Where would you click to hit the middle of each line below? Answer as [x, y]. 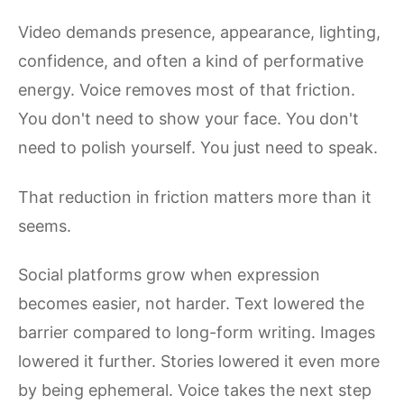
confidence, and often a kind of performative [191, 61]
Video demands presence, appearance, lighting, [199, 32]
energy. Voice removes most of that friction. [187, 90]
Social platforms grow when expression [169, 275]
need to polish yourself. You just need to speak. [198, 147]
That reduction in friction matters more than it [195, 197]
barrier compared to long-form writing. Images [197, 332]
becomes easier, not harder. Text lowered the [191, 303]
